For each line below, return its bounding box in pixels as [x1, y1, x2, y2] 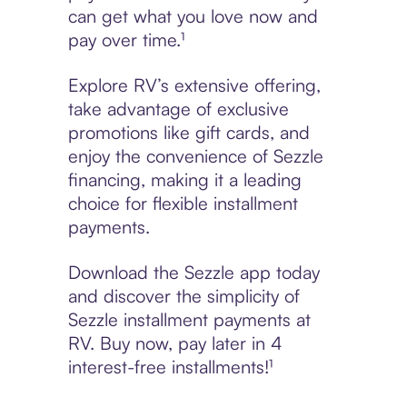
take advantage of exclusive [67, 97, 289, 121]
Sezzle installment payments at [67, 308, 311, 332]
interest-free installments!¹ [67, 355, 273, 379]
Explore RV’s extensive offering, [67, 74, 321, 97]
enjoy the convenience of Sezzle [67, 144, 323, 168]
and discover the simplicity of [67, 284, 300, 308]
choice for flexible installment [67, 192, 298, 215]
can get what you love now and [67, 5, 318, 28]
